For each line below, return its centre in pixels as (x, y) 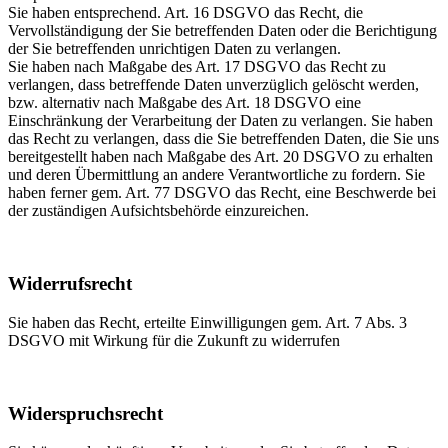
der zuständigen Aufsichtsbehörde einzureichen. (158, 211)
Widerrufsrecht (70, 284)
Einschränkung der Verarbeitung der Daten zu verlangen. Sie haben (220, 121)
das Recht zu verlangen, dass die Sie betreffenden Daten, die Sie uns (223, 139)
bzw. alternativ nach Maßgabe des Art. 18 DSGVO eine (184, 103)
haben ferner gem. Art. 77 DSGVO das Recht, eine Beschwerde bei (222, 193)
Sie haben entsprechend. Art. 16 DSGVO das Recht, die (185, 13)
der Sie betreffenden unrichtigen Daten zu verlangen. (174, 49)
